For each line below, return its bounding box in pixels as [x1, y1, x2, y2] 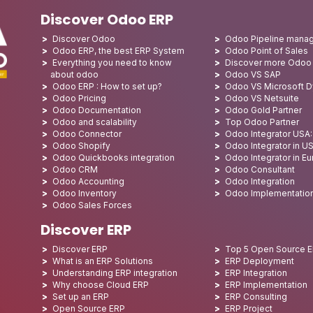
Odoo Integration [225, 176, 296, 187]
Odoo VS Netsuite [225, 93, 300, 103]
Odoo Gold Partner [225, 105, 303, 115]
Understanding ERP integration [52, 268, 177, 278]
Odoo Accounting [52, 176, 124, 187]
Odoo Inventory [52, 188, 117, 198]
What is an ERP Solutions [52, 256, 153, 266]
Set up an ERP [52, 291, 109, 302]
